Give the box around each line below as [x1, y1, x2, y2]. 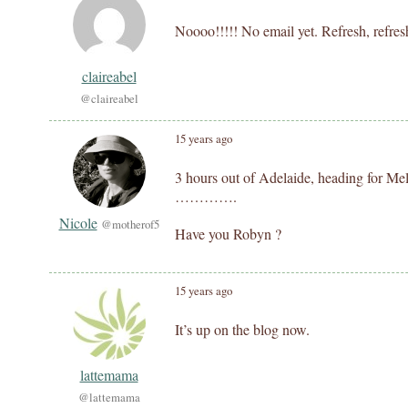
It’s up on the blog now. [175, 320, 310, 339]
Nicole [58, 213, 97, 232]
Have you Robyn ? [175, 224, 281, 243]
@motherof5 [100, 216, 159, 232]
